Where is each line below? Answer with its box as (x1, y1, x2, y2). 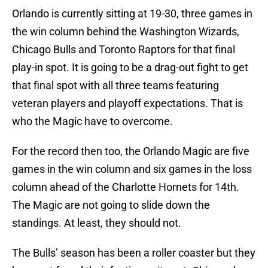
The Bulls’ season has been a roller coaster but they (12, 246, 255, 260)
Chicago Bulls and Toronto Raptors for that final (12, 43, 235, 56)
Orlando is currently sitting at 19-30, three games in (12, 7, 252, 20)
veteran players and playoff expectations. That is (12, 97, 243, 110)
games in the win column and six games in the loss (12, 163, 252, 176)
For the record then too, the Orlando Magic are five (12, 145, 249, 158)
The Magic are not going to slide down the (12, 199, 210, 212)
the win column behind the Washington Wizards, (12, 25, 239, 38)
